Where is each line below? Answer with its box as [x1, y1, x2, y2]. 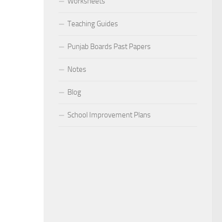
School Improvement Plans [67, 111, 151, 119]
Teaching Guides [67, 19, 118, 28]
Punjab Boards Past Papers [67, 42, 151, 51]
